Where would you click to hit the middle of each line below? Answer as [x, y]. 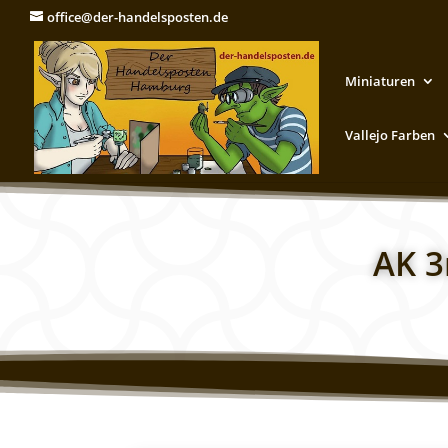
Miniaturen [380, 80]
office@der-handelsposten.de [137, 16]
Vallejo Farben [390, 134]
